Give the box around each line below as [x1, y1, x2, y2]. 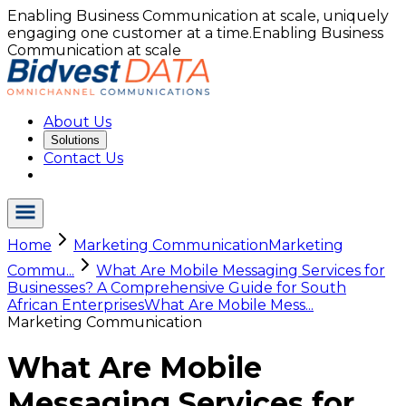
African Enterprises [7, 296, 144, 314]
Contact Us [43, 150, 123, 167]
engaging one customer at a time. [7, 24, 252, 42]
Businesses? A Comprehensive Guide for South [7, 279, 346, 296]
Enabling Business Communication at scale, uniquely [7, 7, 389, 24]
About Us [43, 113, 111, 130]
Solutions [51, 133, 100, 147]
